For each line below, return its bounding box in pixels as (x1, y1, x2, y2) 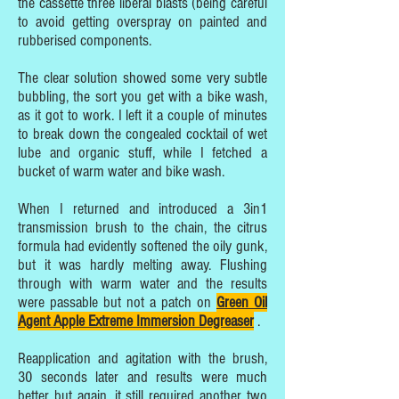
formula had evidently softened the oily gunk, (18, 237, 267, 256)
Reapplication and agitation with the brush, (18, 349, 267, 368)
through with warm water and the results (18, 274, 267, 293)
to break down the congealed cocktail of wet (18, 125, 267, 143)
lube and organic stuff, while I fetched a (18, 143, 267, 162)
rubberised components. (18, 31, 151, 50)
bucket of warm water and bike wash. (18, 162, 224, 181)
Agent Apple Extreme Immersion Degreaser (18, 312, 254, 330)
